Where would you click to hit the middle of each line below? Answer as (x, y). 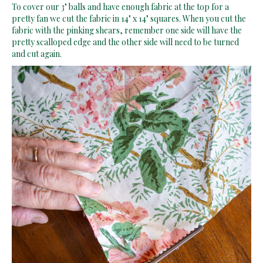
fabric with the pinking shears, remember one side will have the (127, 30)
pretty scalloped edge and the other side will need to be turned (125, 42)
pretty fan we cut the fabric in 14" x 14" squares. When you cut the (129, 18)
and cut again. (37, 53)
